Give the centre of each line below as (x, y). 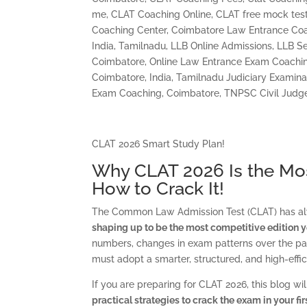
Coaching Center (130, 30)
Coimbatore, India (132, 77)
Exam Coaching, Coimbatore (156, 93)
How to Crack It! (158, 188)
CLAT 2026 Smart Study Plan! (159, 144)
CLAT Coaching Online (161, 14)
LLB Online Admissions (222, 46)
